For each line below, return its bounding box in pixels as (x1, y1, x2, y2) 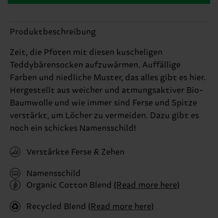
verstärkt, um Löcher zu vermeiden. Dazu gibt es (10, 110, 199, 121)
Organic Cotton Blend (26, 180, 114, 190)
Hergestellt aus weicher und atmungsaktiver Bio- (10, 85, 203, 95)
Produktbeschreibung (10, 27, 96, 37)
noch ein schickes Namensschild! (10, 123, 136, 133)
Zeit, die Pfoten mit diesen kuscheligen (10, 47, 163, 57)
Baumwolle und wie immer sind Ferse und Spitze (10, 98, 197, 108)
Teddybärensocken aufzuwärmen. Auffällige (10, 60, 181, 70)
